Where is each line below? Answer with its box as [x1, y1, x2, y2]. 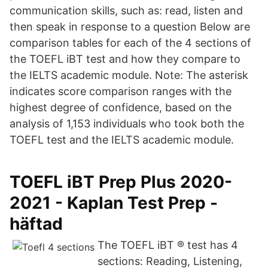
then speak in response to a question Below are [10, 20, 250, 33]
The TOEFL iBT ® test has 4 [98, 239, 238, 251]
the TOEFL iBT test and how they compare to [10, 53, 240, 65]
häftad [10, 214, 63, 234]
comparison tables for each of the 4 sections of [10, 36, 251, 49]
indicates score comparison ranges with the [10, 85, 232, 98]
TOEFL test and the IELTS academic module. [10, 133, 234, 146]
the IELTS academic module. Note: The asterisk [10, 69, 248, 81]
